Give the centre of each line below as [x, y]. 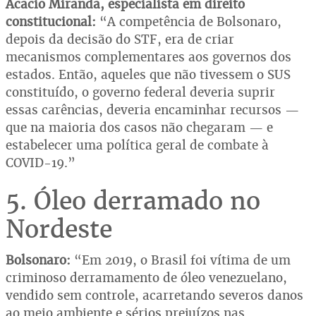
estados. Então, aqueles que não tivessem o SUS [148, 74]
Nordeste [59, 229]
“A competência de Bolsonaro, [189, 21]
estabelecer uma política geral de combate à [137, 145]
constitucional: [51, 21]
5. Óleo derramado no [133, 200]
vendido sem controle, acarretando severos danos [154, 295]
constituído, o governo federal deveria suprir [140, 92]
